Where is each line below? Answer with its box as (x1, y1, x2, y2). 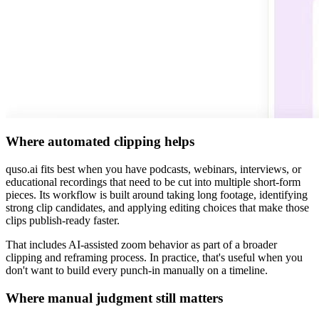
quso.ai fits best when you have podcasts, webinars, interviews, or (6, 163, 301, 176)
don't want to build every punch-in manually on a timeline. (6, 264, 268, 277)
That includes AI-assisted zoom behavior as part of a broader (6, 239, 277, 251)
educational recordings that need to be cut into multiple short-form (6, 176, 300, 189)
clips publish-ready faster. (6, 214, 120, 227)
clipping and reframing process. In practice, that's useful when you (6, 251, 303, 264)
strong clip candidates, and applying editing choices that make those (6, 202, 309, 214)
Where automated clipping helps (6, 134, 194, 150)
